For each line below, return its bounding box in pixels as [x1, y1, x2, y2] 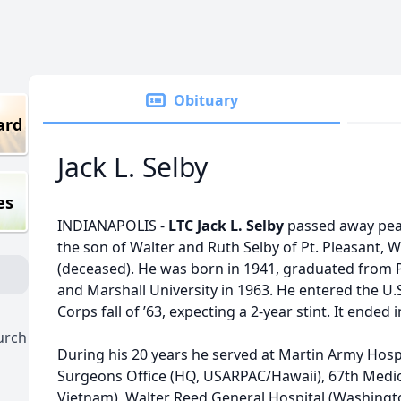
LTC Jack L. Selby [168, 216, 284, 235]
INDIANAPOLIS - [57, 216, 168, 235]
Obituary [174, 90, 238, 110]
